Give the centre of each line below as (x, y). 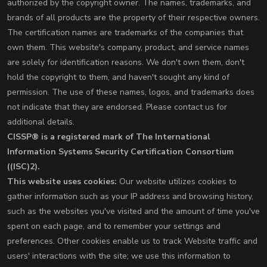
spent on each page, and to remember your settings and (114, 226)
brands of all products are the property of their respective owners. (133, 18)
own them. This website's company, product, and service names (128, 48)
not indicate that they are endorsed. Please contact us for (117, 107)
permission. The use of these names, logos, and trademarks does (131, 92)
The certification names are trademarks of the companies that (125, 33)
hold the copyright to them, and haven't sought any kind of (118, 77)
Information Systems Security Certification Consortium (120, 152)
